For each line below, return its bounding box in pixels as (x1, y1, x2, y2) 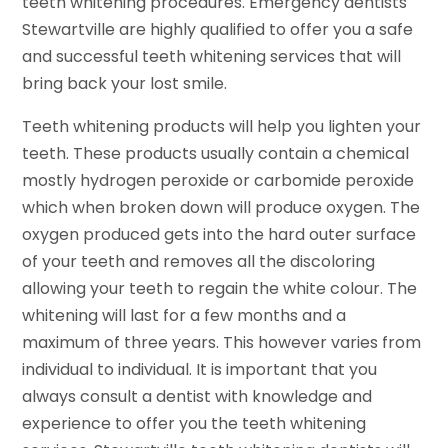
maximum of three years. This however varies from (22, 330, 422, 354)
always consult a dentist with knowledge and (22, 384, 373, 408)
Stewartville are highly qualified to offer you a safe (22, 17, 414, 41)
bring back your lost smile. (22, 71, 228, 95)
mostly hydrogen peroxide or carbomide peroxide (22, 168, 415, 192)
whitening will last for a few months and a (22, 303, 347, 327)
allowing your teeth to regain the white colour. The (22, 276, 418, 300)
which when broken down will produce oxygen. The (22, 195, 421, 219)
